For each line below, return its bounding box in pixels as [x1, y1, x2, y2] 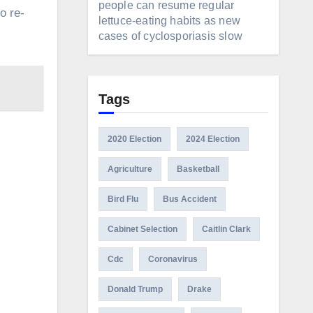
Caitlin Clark [201, 224, 251, 234]
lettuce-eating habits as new [98, 15, 241, 27]
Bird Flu [107, 194, 138, 204]
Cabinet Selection [107, 224, 177, 234]
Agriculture [107, 164, 152, 174]
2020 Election [107, 134, 161, 144]
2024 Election [185, 134, 240, 144]
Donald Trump [107, 284, 163, 294]
